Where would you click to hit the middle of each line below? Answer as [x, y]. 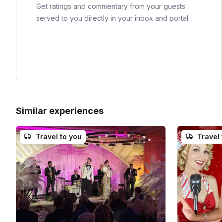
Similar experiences [60, 111]
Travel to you [59, 137]
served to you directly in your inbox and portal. [113, 18]
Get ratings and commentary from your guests [111, 6]
